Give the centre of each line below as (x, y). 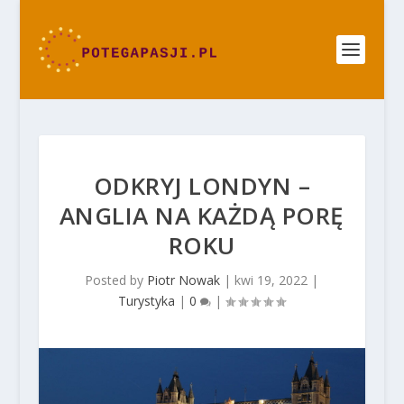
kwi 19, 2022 (271, 280)
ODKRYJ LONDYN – (202, 186)
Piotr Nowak (184, 280)
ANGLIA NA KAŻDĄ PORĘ (202, 216)
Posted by (116, 280)
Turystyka (147, 301)
